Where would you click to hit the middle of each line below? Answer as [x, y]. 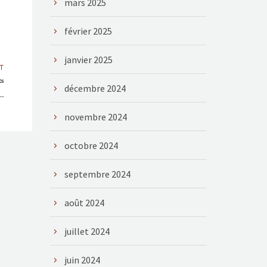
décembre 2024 [95, 88]
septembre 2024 [97, 174]
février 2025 [88, 31]
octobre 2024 [91, 145]
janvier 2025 [88, 60]
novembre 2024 [95, 117]
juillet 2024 [87, 231]
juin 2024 [82, 260]
